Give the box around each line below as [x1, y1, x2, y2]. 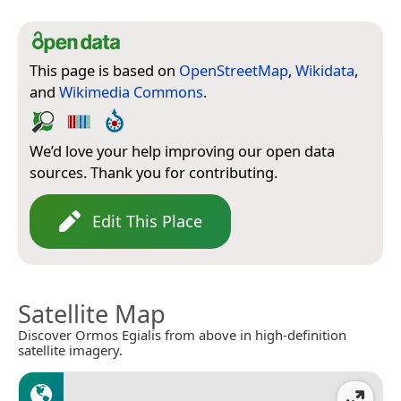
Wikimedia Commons [59, 81, 203, 102]
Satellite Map [18, 296, 166, 330]
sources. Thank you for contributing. [30, 161, 277, 183]
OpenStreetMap [179, 59, 288, 81]
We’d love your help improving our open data [30, 140, 335, 161]
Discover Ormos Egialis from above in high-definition [18, 325, 346, 344]
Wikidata [295, 59, 354, 81]
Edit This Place [92, 209, 202, 232]
